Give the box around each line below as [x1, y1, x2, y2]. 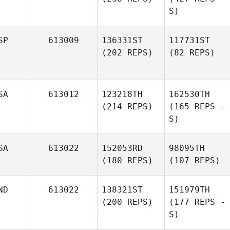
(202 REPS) [102, 48, 153, 57]
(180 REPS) [102, 156, 153, 165]
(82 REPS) [169, 48, 215, 57]
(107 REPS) [169, 156, 220, 165]
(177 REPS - [169, 197, 225, 207]
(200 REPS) [102, 197, 153, 207]
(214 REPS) [102, 102, 153, 111]
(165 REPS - [169, 102, 225, 111]
